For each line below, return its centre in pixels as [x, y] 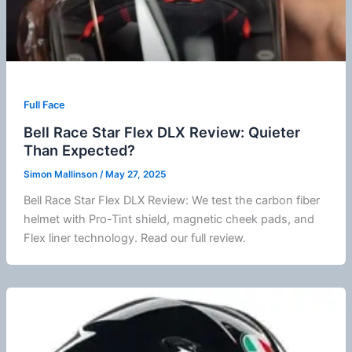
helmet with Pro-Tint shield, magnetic [124, 219]
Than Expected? [79, 150]
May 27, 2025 [135, 174]
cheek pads [256, 219]
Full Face [44, 105]
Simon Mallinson [61, 174]
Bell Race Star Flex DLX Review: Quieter [161, 132]
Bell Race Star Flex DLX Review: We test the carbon [159, 200]
